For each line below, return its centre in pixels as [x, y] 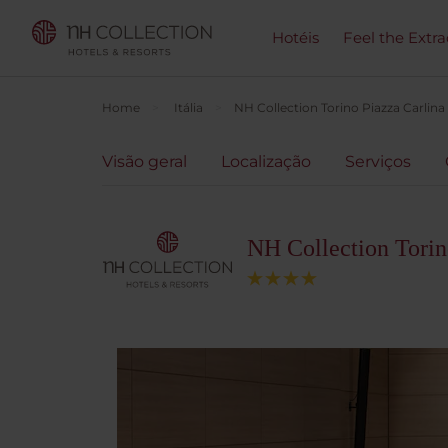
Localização [266, 161]
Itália [188, 107]
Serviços [378, 161]
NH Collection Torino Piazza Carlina [339, 107]
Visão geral [144, 161]
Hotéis [295, 37]
